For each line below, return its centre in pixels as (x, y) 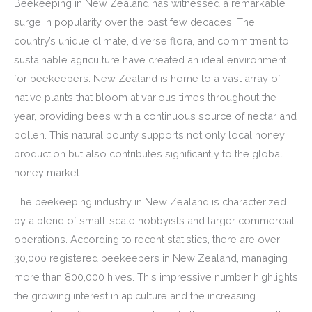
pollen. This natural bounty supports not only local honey (149, 134)
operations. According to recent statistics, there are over (147, 239)
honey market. (48, 172)
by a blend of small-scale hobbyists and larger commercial (154, 220)
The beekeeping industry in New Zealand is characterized (150, 201)
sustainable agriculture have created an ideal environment (150, 59)
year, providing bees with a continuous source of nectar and (155, 116)
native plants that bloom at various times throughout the (145, 97)
